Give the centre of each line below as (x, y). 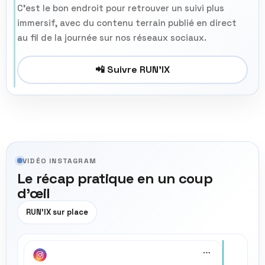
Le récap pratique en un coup (115, 178)
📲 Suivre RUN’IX (132, 70)
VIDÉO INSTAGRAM (59, 161)
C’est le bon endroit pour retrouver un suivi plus (121, 8)
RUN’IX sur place (57, 212)
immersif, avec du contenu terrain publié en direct (127, 23)
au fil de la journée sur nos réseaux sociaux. (112, 38)
